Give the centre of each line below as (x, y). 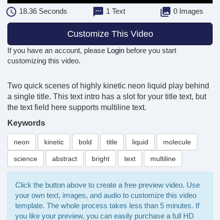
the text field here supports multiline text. (77, 108)
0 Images (188, 11)
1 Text (115, 11)
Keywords (26, 123)
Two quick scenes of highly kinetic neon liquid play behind (108, 86)
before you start (150, 51)
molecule (177, 142)
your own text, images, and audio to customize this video (106, 195)
